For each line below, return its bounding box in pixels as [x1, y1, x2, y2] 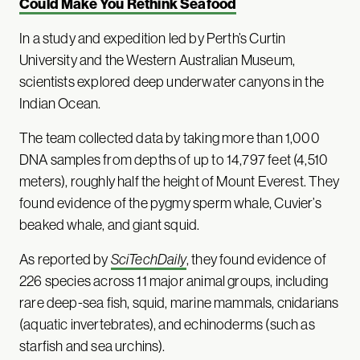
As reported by [19, 251, 111, 268]
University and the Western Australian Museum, [19, 51, 296, 68]
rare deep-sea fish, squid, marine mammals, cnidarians [19, 294, 339, 311]
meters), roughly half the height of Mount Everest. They [19, 173, 339, 190]
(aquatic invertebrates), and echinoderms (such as [19, 316, 315, 333]
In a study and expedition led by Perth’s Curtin [19, 30, 286, 47]
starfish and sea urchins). [19, 337, 166, 354]
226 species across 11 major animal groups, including [19, 272, 329, 289]
